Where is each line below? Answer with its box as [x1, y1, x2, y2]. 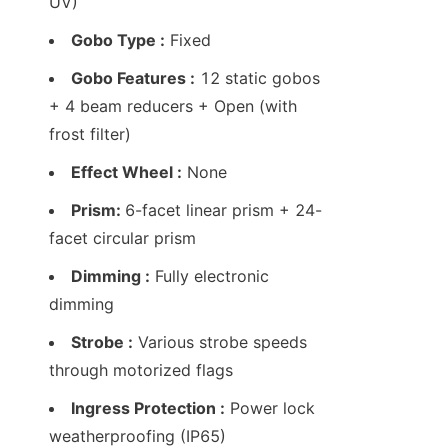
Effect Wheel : [71, 162, 182, 183]
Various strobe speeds [133, 332, 307, 353]
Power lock [225, 398, 315, 419]
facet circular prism [49, 228, 196, 249]
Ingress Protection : [71, 398, 225, 419]
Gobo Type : [71, 30, 165, 51]
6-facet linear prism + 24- [125, 200, 322, 221]
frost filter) [49, 124, 131, 145]
